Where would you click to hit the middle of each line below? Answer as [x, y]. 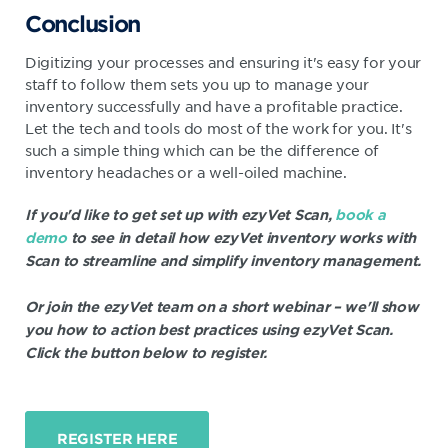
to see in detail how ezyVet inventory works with [241, 237]
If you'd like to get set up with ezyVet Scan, [180, 214]
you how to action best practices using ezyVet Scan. [209, 329]
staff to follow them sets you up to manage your [197, 83]
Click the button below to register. [146, 352]
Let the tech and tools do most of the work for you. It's [218, 127]
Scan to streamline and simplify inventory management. [223, 260]
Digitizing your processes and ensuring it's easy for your [223, 61]
